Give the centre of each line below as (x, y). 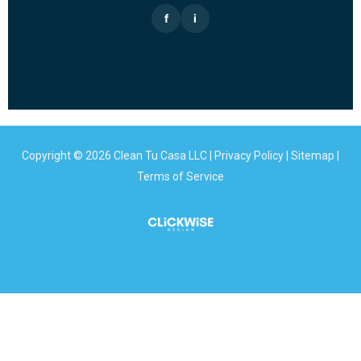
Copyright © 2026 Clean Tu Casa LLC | (118, 155)
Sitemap (313, 155)
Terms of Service (180, 176)
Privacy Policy (249, 155)
